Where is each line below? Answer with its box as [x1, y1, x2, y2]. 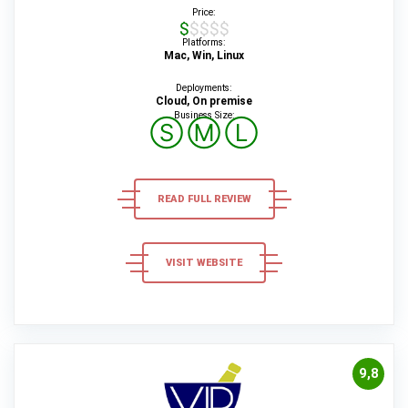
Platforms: [182, 36, 226, 48]
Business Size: [173, 109, 235, 121]
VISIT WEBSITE [166, 257, 242, 269]
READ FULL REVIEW [157, 193, 251, 205]
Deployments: [176, 82, 232, 94]
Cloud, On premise [156, 95, 252, 107]
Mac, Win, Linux [164, 49, 244, 62]
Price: [192, 6, 216, 18]
